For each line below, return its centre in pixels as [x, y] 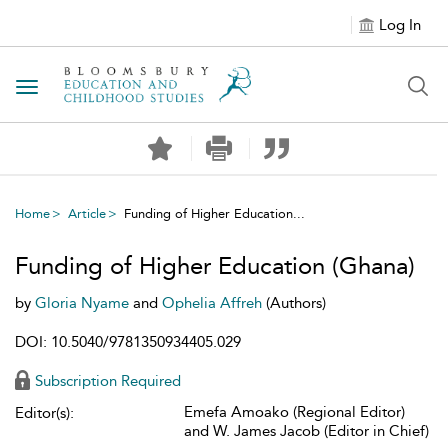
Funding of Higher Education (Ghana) [215, 266]
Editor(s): [44, 413]
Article [87, 213]
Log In [400, 25]
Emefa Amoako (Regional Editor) [294, 412]
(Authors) [296, 303]
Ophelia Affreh [214, 303]
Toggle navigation [91, 88]
